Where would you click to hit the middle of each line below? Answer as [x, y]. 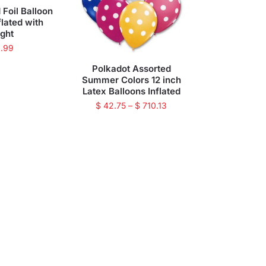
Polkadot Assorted [131, 68]
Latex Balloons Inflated [131, 91]
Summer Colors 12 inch [131, 80]
